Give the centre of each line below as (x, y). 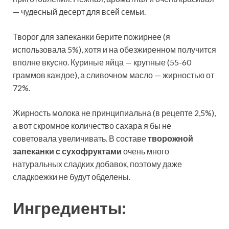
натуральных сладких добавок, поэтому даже (97, 164)
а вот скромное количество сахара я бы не (92, 125)
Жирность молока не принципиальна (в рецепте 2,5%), (114, 112)
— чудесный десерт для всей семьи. (79, 11)
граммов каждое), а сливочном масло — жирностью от (113, 75)
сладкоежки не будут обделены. (72, 176)
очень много (145, 151)
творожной (170, 138)
